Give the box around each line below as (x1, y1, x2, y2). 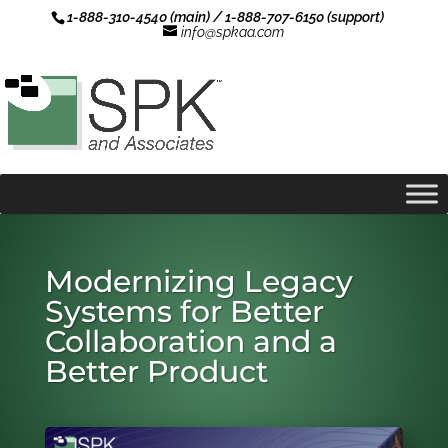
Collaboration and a (44, 323, 337, 360)
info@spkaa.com (181, 24, 285, 40)
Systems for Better (44, 293, 324, 330)
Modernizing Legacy (44, 263, 353, 300)
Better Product (44, 353, 268, 390)
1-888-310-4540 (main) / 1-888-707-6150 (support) (66, 9, 384, 25)
